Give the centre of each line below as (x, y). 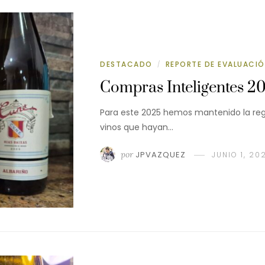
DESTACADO (126, 64)
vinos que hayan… (137, 127)
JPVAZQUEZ (161, 154)
